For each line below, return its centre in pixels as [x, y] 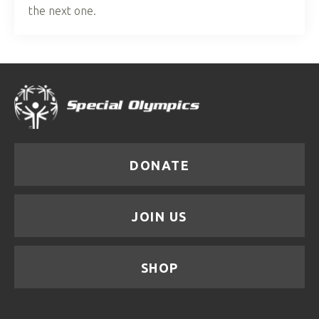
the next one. [62, 11]
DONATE [159, 165]
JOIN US [159, 216]
